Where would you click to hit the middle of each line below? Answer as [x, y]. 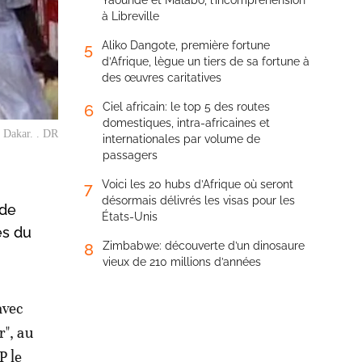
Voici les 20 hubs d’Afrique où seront [198, 184]
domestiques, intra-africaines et [186, 123]
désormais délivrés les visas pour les [198, 200]
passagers [130, 155]
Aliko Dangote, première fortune [186, 45]
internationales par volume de [181, 139]
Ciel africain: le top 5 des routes [186, 107]
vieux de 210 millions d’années [182, 262]
